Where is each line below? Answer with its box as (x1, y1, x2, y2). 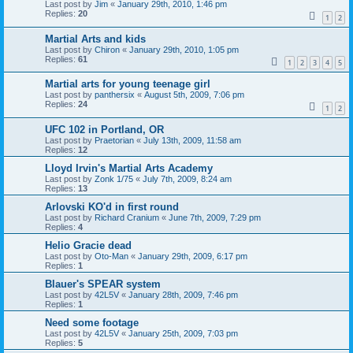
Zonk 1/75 (95, 173, 133, 184)
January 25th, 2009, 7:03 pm (128, 328, 238, 338)
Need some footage (45, 316, 139, 329)
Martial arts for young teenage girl (45, 78, 210, 91)
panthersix (95, 90, 135, 100)
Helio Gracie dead (45, 239, 132, 251)
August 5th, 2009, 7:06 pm (144, 90, 244, 100)
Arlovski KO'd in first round (45, 200, 179, 213)
